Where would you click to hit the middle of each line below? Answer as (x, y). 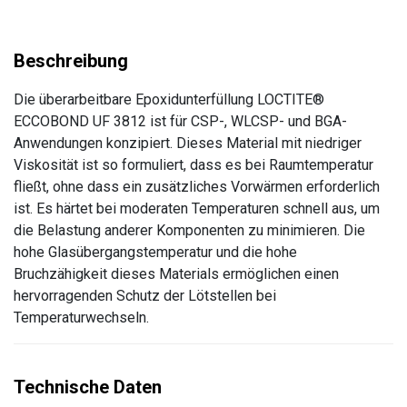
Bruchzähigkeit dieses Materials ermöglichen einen (176, 274)
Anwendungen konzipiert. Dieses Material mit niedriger (188, 143)
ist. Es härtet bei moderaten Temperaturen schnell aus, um (197, 208)
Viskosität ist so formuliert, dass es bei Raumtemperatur (194, 165)
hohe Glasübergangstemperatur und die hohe (155, 252)
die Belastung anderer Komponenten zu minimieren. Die (189, 230)
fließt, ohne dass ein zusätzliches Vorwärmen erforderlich (197, 187)
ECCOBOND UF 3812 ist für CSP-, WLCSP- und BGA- (180, 121)
